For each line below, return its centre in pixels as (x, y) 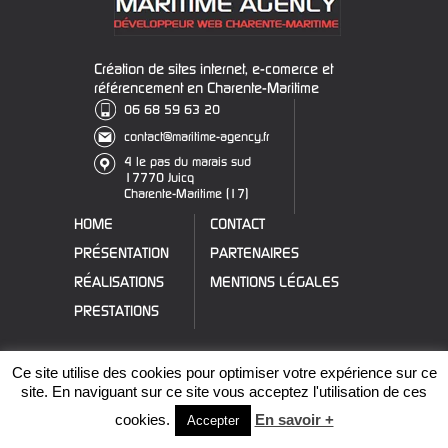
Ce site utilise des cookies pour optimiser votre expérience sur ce (224, 373)
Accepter (212, 420)
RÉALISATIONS (119, 281)
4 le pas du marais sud (187, 161)
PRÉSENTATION (121, 252)
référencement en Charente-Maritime (206, 87)
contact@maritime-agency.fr (196, 136)
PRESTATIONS (116, 310)
